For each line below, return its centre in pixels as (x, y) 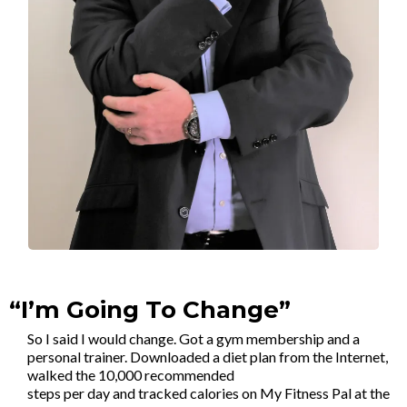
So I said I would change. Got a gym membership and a (194, 338)
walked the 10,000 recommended (131, 375)
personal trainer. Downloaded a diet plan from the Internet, (208, 357)
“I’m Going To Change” (150, 310)
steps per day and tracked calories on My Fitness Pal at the (208, 393)
